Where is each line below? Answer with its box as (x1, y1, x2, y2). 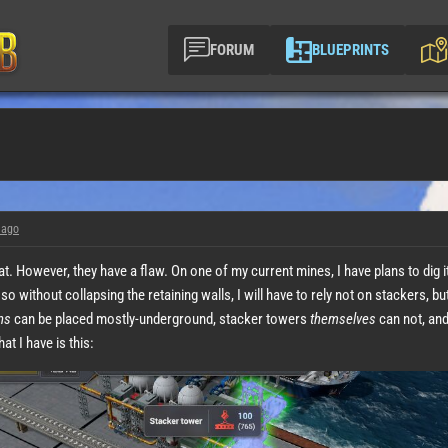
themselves (310, 310, 376, 328)
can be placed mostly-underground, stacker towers (11, 310, 310, 328)
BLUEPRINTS (312, 40, 389, 59)
